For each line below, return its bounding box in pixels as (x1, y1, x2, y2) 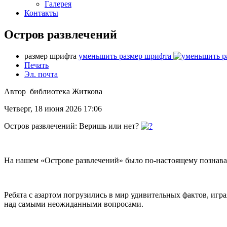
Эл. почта (24, 69, 58, 79)
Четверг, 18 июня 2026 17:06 (4, 104, 102, 113)
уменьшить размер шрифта (79, 51, 171, 60)
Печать (24, 60, 49, 69)
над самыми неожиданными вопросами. (4, 199, 143, 208)
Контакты (24, 9, 58, 17)
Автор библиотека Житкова (4, 87, 102, 96)
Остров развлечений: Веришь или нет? (4, 121, 141, 130)
